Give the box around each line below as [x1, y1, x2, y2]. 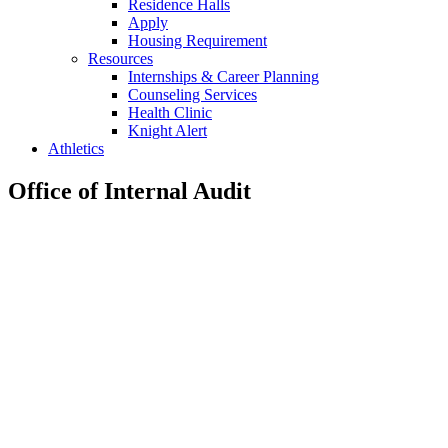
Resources [88, 49, 153, 67]
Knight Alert [128, 121, 207, 139]
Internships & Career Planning [128, 67, 319, 85]
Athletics [48, 139, 104, 157]
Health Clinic [128, 103, 212, 121]
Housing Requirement [128, 31, 267, 49]
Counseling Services [128, 85, 257, 103]
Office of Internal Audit [8, 177, 251, 204]
